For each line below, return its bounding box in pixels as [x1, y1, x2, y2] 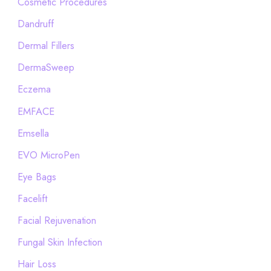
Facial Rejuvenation [17, 213, 96, 228]
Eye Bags [17, 169, 56, 184]
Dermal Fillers [17, 38, 74, 53]
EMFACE [17, 103, 54, 119]
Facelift [17, 191, 47, 206]
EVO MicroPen [17, 147, 80, 162]
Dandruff [17, 16, 54, 31]
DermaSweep [17, 60, 74, 75]
